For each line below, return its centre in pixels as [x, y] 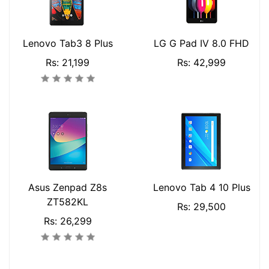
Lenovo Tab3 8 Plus [68, 43]
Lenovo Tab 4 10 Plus [201, 187]
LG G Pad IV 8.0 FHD [201, 43]
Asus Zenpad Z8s [68, 187]
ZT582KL [68, 202]
